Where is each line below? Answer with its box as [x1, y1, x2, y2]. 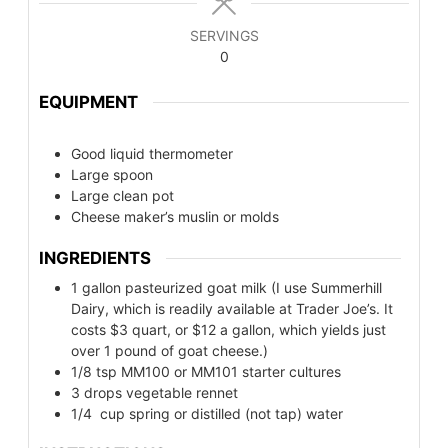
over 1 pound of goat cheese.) [71, 341, 268, 359]
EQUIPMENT [39, 92, 138, 113]
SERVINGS [189, 26, 259, 44]
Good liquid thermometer [71, 145, 233, 163]
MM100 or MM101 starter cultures [121, 362, 341, 380]
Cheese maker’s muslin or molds [71, 208, 279, 226]
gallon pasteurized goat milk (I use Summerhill [82, 278, 382, 296]
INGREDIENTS [39, 247, 151, 268]
